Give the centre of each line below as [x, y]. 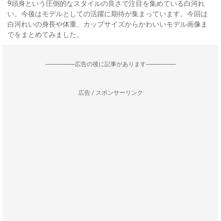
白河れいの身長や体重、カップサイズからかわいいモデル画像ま [108, 24]
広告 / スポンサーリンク [110, 93]
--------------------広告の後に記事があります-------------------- [110, 64]
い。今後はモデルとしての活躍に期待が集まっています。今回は [108, 14]
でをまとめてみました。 [45, 35]
